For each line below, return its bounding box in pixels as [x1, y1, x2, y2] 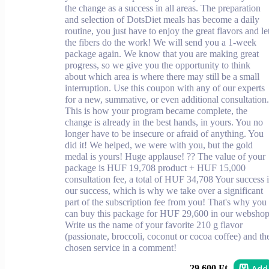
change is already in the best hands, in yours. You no [65, 116, 263, 127]
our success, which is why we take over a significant [65, 185, 263, 196]
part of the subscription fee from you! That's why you [65, 196, 267, 207]
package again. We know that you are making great [65, 48, 259, 59]
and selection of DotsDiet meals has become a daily [65, 14, 259, 25]
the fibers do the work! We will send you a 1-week [65, 37, 256, 47]
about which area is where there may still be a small [65, 71, 259, 82]
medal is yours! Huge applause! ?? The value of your [65, 151, 265, 162]
